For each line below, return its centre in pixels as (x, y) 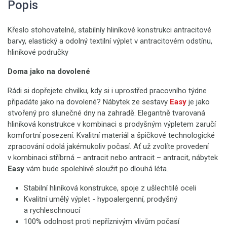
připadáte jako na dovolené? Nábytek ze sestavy (89, 102)
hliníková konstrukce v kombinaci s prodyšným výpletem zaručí (112, 124)
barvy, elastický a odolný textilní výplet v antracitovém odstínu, (110, 41)
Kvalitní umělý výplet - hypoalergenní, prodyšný (101, 199)
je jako (198, 102)
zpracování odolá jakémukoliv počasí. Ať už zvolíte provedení (108, 146)
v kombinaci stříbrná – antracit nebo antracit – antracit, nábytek (113, 158)
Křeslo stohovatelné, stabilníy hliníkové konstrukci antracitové (109, 30)
